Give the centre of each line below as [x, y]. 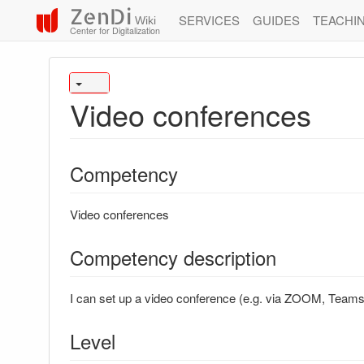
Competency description [173, 257]
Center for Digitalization [115, 30]
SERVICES [209, 20]
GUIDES [276, 20]
